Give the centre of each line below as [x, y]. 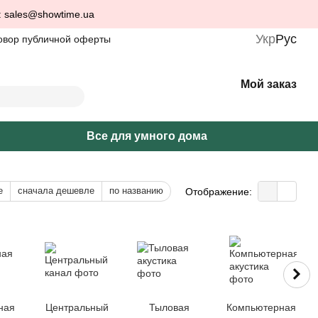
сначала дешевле [56, 191]
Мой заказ [269, 84]
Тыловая [169, 307]
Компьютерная [261, 307]
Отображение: [219, 191]
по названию [136, 191]
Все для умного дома [147, 136]
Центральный [77, 307]
